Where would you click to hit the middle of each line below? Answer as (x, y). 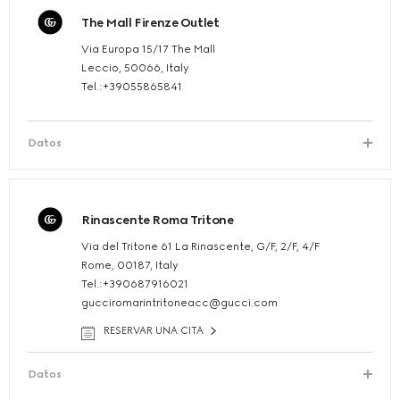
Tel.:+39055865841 (132, 87)
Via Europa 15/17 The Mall (148, 50)
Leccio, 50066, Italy (135, 68)
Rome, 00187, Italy (130, 266)
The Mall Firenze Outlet (150, 23)
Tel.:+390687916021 (135, 284)
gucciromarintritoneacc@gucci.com (179, 303)
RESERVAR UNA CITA (154, 331)
